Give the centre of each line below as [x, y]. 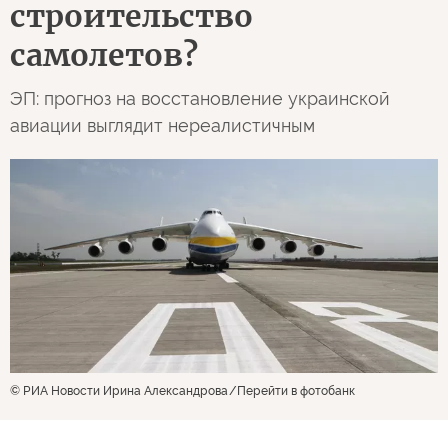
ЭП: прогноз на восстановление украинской [200, 98]
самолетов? [104, 55]
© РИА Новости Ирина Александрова [119, 391]
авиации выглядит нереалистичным [162, 125]
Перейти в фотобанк [296, 391]
